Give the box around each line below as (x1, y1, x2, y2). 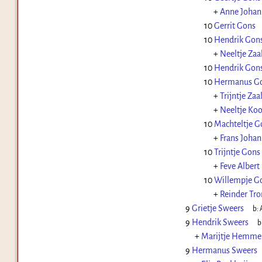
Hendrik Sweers (191, 218, 249, 227)
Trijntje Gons (213, 147, 260, 157)
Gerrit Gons (213, 21, 256, 31)
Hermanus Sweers (191, 246, 257, 256)
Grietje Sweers (191, 204, 244, 213)
